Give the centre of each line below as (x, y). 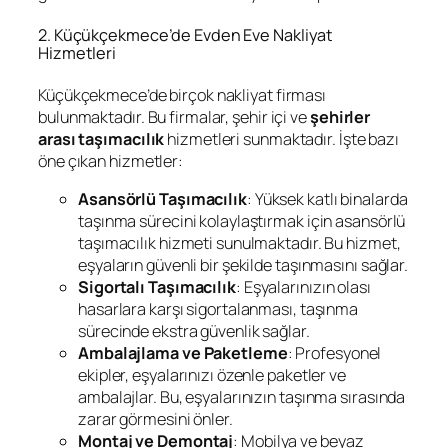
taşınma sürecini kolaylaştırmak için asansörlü (242, 220)
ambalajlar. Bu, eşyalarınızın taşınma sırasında (242, 396)
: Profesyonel (334, 352)
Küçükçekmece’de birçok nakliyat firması (182, 94)
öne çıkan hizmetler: (110, 160)
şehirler (340, 116)
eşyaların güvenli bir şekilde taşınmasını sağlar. (243, 264)
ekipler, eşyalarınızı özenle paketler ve (212, 374)
